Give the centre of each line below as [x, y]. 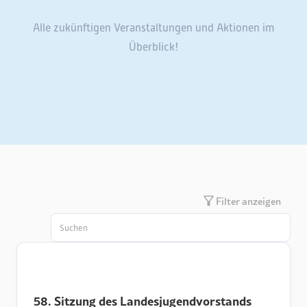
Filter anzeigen [249, 201]
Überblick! [153, 47]
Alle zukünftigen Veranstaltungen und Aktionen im [153, 28]
